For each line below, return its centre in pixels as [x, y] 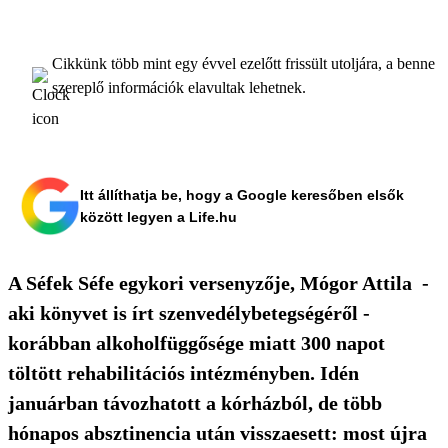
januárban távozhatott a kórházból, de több [195, 402]
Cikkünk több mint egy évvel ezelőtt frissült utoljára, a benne [243, 63]
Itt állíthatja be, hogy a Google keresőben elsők [242, 194]
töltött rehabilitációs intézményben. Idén [183, 372]
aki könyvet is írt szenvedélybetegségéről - [189, 312]
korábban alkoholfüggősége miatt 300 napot [196, 342]
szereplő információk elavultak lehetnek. [179, 87]
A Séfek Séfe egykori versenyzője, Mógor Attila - [218, 282]
